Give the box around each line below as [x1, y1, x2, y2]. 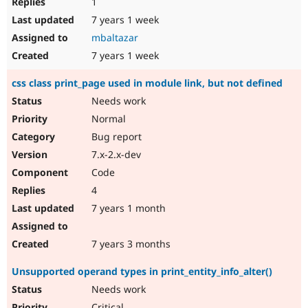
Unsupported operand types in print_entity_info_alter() [12, 265, 272, 278]
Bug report [89, 130, 142, 144]
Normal [89, 112, 126, 126]
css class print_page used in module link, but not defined [12, 76, 283, 90]
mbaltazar [91, 31, 138, 45]
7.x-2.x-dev [89, 148, 141, 162]
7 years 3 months [89, 237, 170, 251]
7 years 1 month [89, 201, 166, 215]
